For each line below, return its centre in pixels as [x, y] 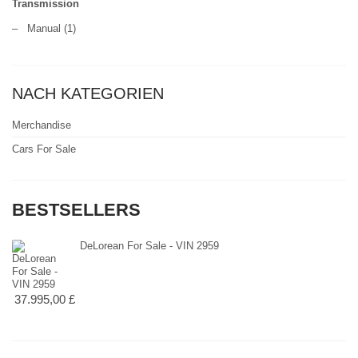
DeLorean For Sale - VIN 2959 [149, 245]
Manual [44, 29]
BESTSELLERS [76, 210]
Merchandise [42, 125]
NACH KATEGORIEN [88, 94]
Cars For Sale [44, 149]
